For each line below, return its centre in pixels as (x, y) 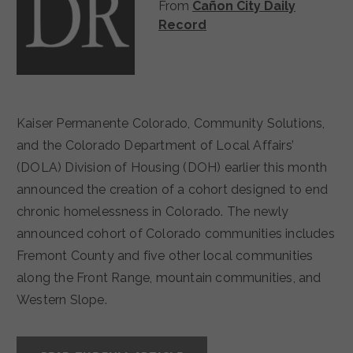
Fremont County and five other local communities (165, 256)
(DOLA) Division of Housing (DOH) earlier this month (172, 168)
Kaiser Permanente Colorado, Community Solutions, (21, 124)
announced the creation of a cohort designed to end (173, 190)
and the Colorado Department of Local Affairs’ (156, 146)
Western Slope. (62, 300)
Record (182, 25)
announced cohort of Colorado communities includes (176, 234)
